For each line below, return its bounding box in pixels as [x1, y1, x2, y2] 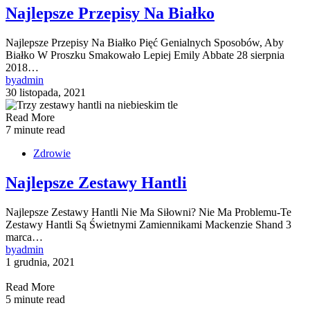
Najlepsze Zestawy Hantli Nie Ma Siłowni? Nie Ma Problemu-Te [6, 206, 291, 218]
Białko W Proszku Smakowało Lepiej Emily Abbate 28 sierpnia [6, 48, 284, 61]
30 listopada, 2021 [6, 86, 86, 98]
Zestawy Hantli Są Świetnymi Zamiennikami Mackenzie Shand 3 [6, 218, 291, 230]
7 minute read [6, 123, 65, 136]
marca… [6, 230, 43, 243]
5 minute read [6, 293, 65, 305]
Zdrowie [33, 147, 71, 159]
